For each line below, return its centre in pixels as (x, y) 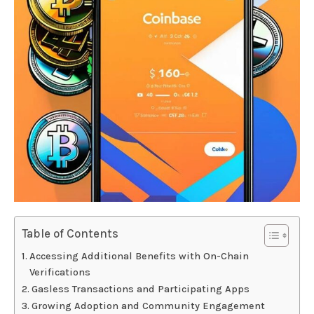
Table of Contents (70, 234)
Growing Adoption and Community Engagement (148, 306)
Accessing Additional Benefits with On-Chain (139, 257)
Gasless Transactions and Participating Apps (140, 289)
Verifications (60, 273)
